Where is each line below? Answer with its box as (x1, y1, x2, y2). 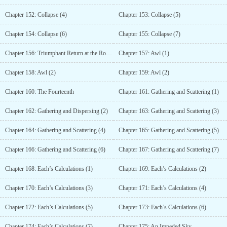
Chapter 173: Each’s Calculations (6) (119, 204, 206, 211)
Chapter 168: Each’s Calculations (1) (5, 165, 93, 172)
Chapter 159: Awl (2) (119, 69, 169, 76)
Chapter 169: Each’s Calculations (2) (119, 165, 206, 172)
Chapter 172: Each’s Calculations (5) (5, 204, 93, 211)
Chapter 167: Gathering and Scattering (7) (119, 146, 219, 153)
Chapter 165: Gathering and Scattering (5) (119, 127, 219, 134)
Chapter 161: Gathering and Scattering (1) (119, 88, 219, 95)
